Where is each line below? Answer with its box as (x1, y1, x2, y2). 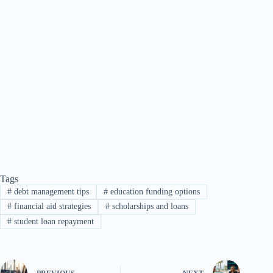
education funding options (107, 187, 200, 197)
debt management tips (11, 187, 89, 197)
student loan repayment (11, 216, 94, 226)
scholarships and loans (109, 202, 188, 211)
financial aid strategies (11, 202, 91, 211)
